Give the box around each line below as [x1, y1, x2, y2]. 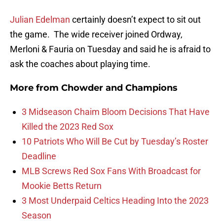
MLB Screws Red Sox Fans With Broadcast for [22, 166, 201, 177]
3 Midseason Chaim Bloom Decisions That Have [22, 107, 210, 117]
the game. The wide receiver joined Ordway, [10, 29, 183, 40]
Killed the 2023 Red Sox [22, 121, 113, 132]
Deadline [22, 151, 56, 162]
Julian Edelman [10, 14, 70, 25]
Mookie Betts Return [22, 181, 102, 191]
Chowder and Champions [61, 82, 178, 94]
